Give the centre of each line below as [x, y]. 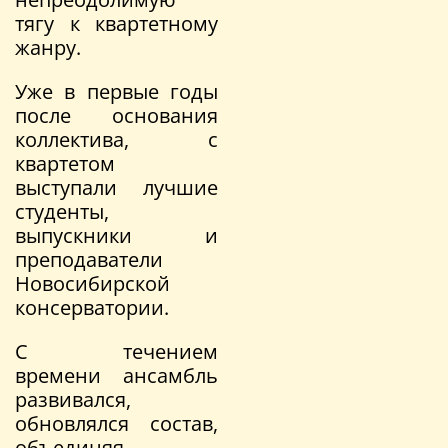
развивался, [73, 399]
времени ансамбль [116, 375]
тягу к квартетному [116, 23]
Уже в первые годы [116, 91]
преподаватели [89, 259]
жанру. [48, 47]
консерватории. [92, 307]
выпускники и [116, 235]
